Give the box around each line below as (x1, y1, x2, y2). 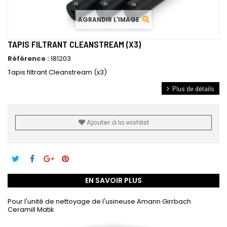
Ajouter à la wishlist (85, 118, 149, 127)
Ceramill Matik (8, 205, 54, 214)
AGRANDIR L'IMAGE (78, 15, 139, 24)
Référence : (8, 54, 49, 63)
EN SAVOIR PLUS (85, 175, 142, 185)
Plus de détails (172, 84, 214, 93)
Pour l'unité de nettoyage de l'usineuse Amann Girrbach (8, 197, 191, 206)
